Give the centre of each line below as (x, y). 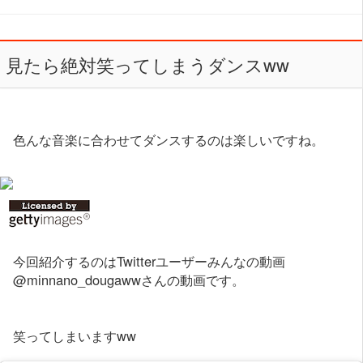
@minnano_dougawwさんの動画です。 (129, 279)
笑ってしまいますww (75, 335)
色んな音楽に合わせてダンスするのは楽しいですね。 (169, 139)
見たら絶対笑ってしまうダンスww (147, 65)
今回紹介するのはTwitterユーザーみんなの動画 (149, 261)
